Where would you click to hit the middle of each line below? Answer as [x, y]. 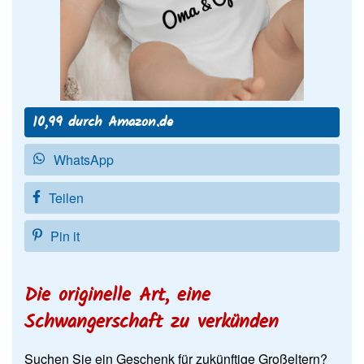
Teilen [66, 197]
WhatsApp [84, 159]
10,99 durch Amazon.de [103, 122]
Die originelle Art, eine [117, 296]
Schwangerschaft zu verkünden [152, 323]
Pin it [65, 236]
